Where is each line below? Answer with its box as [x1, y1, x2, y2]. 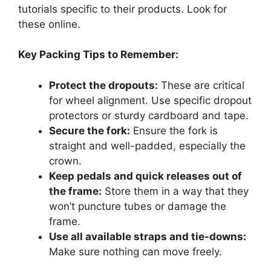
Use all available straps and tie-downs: [49, 230, 246, 243]
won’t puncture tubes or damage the [49, 200, 226, 212]
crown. [49, 154, 82, 167]
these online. [18, 18, 80, 30]
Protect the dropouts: [49, 79, 158, 91]
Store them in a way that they [102, 184, 249, 197]
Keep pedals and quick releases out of [49, 169, 242, 182]
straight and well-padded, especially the [49, 139, 246, 152]
